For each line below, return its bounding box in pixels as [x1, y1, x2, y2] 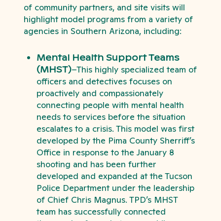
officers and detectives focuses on [36, 75, 172, 87]
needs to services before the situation [36, 110, 185, 122]
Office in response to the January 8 [36, 146, 174, 158]
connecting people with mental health [36, 99, 184, 110]
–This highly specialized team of [71, 63, 197, 75]
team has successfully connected [36, 205, 166, 217]
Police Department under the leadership [36, 182, 194, 193]
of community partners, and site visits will [24, 1, 185, 13]
